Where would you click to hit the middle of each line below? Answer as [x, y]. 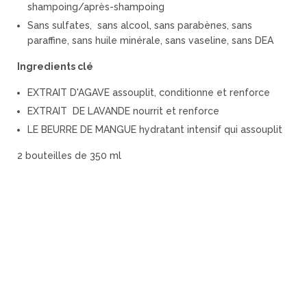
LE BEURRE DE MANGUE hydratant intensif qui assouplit [155, 129]
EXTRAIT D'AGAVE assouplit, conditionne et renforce [149, 92]
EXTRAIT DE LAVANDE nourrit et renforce [123, 111]
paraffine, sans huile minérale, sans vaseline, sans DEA [150, 40]
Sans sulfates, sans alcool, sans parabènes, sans [140, 25]
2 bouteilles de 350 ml [69, 155]
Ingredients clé [55, 66]
